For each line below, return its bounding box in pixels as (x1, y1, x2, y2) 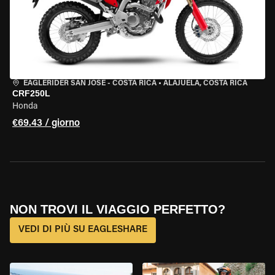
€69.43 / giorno (12, 118, 80, 128)
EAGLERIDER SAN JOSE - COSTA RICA (23, 80, 157, 87)
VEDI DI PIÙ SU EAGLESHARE (18, 225, 147, 234)
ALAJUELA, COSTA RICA (163, 80, 247, 87)
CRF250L (12, 88, 50, 98)
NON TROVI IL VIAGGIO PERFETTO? (10, 203, 225, 216)
